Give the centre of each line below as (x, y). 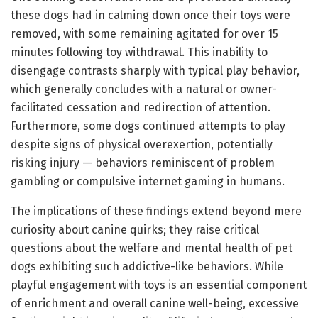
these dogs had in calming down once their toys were (150, 15)
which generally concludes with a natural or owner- (144, 89)
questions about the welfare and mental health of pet (152, 248)
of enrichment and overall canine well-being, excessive (155, 303)
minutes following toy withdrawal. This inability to (139, 52)
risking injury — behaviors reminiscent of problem (143, 163)
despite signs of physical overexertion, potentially (142, 144)
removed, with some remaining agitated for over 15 (144, 33)
